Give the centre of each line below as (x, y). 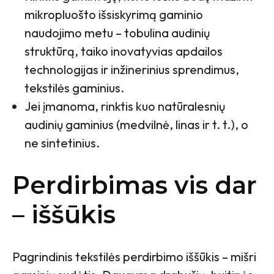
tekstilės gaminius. (74, 88)
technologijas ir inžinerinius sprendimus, (132, 70)
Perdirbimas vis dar (135, 185)
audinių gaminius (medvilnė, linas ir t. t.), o (136, 125)
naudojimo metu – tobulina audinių (117, 33)
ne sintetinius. (63, 143)
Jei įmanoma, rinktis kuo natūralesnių (125, 106)
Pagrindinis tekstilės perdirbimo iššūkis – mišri (134, 257)
